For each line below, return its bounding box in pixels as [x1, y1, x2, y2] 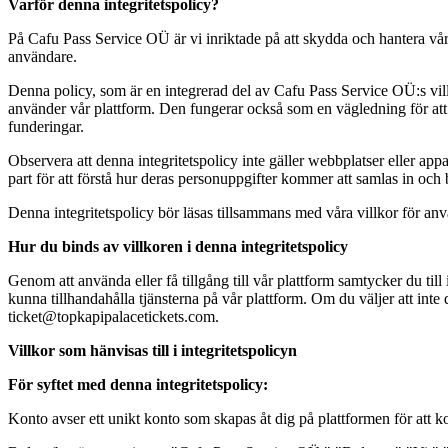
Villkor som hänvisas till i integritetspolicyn [8, 342, 297, 359]
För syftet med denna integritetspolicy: [8, 376, 268, 393]
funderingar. [8, 118, 84, 135]
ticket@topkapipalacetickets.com [8, 308, 215, 325]
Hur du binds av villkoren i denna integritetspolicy [8, 238, 348, 255]
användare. [8, 48, 77, 65]
